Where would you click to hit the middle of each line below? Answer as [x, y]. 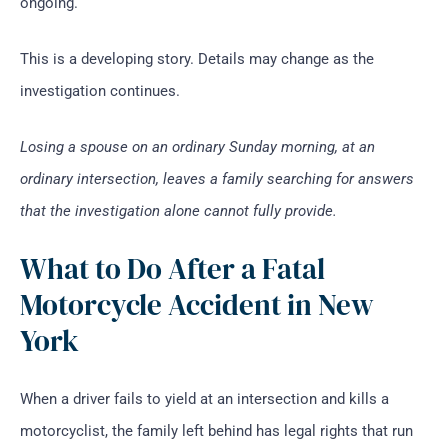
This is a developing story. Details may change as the [197, 58]
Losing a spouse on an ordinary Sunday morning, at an [197, 146]
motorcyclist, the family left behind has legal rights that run [216, 430]
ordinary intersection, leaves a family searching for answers [217, 178]
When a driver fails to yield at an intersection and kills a [204, 398]
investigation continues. [100, 90]
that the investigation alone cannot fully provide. [178, 210]
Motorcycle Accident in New [197, 304]
